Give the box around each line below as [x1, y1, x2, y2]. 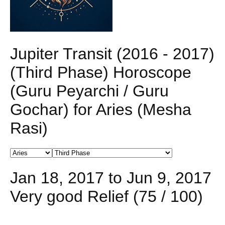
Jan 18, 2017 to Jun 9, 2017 [10, 168, 211, 187]
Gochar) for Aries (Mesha [10, 100, 191, 119]
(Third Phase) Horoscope [10, 63, 191, 81]
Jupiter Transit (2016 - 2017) [10, 44, 214, 63]
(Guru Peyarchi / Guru [10, 81, 169, 100]
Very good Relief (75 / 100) [10, 187, 203, 205]
